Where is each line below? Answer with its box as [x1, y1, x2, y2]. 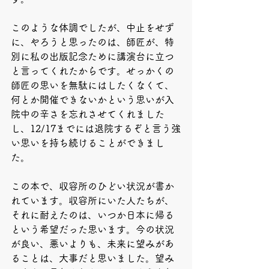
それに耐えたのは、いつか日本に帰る [11, 210, 174, 220]
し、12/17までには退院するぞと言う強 [11, 124, 181, 133]
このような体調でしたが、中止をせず [11, 23, 174, 32]
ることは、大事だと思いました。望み [11, 253, 174, 263]
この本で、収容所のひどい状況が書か [11, 181, 174, 191]
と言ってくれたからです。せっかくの [11, 66, 174, 76]
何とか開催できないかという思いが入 [11, 95, 174, 104]
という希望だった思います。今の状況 [11, 225, 174, 234]
